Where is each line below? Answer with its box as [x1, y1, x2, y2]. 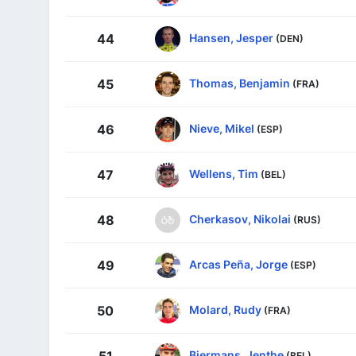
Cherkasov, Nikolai [189, 211, 291, 226]
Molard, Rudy [189, 302, 261, 316]
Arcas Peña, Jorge [189, 257, 288, 271]
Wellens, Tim [189, 166, 258, 180]
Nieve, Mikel [189, 121, 254, 135]
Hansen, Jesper [189, 30, 273, 44]
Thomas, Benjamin [189, 75, 290, 90]
